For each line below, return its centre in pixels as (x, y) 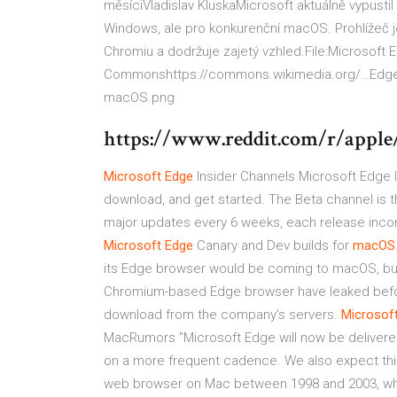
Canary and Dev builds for (273, 245)
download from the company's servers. (222, 315)
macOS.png (139, 97)
